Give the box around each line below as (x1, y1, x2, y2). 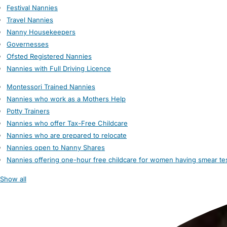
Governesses (7, 40, 49, 48)
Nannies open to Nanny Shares (7, 143, 105, 152)
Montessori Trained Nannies (7, 83, 95, 91)
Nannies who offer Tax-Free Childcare (7, 119, 128, 127)
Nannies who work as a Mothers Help (7, 95, 126, 103)
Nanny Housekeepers (7, 28, 75, 36)
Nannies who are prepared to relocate (7, 131, 127, 139)
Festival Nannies (7, 4, 58, 12)
